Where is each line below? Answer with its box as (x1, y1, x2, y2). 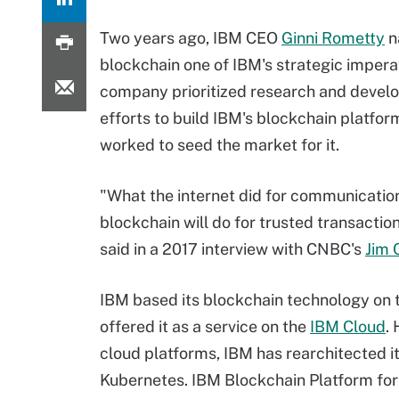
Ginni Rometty (281, 28, 385, 47)
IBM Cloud (310, 317, 386, 336)
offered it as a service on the (100, 317, 310, 336)
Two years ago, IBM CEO (100, 28, 281, 47)
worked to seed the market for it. (100, 135, 339, 154)
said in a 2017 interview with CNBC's (100, 240, 365, 258)
